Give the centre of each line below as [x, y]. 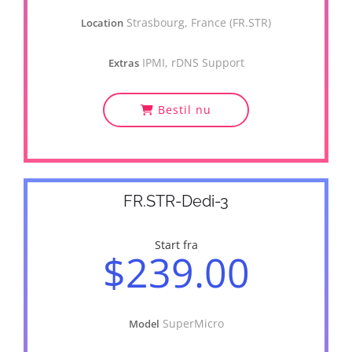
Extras [123, 63]
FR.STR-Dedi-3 [176, 201]
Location [102, 23]
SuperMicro [193, 323]
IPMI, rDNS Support [193, 62]
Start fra [176, 245]
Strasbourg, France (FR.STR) [199, 22]
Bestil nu [183, 110]
